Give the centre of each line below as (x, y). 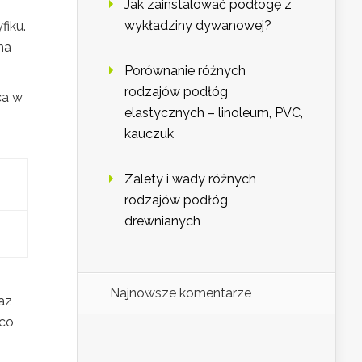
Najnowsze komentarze (181, 293)
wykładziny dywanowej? (198, 26)
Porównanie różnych (185, 71)
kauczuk (149, 134)
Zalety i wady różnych (190, 179)
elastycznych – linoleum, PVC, (214, 113)
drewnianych (162, 221)
